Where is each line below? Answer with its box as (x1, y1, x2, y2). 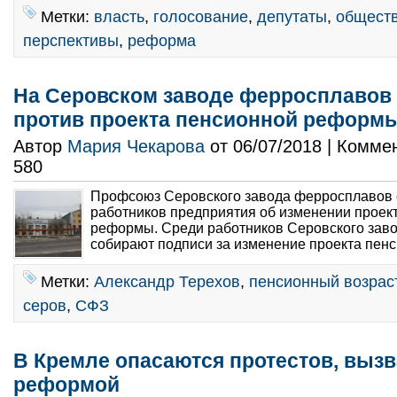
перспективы (23, 31, 119, 50)
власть (94, 7, 144, 26)
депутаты (257, 7, 327, 26)
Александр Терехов (94, 272, 240, 291)
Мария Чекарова (67, 136, 205, 156)
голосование (153, 7, 248, 26)
